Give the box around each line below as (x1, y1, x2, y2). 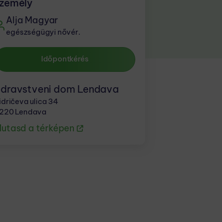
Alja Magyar (6, 14, 58, 26)
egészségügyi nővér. (6, 27, 80, 37)
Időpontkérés (41, 54, 89, 64)
